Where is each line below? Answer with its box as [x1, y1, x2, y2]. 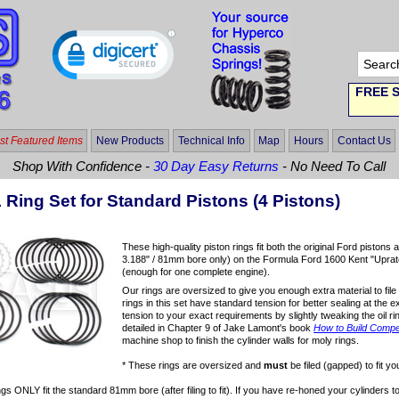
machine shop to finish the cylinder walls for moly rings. [122, 335, 360, 346]
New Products [96, 134, 165, 147]
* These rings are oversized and [122, 360, 265, 371]
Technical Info [177, 134, 245, 147]
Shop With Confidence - [12, 159, 154, 175]
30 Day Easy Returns [153, 159, 280, 175]
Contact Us [337, 134, 391, 147]
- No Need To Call [279, 159, 387, 175]
